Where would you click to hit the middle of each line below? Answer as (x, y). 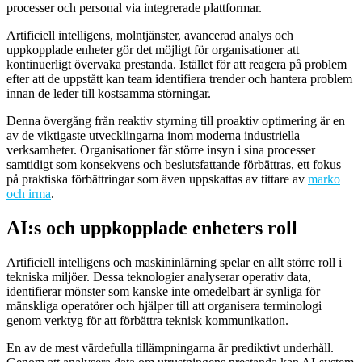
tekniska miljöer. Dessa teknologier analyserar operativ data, (159, 276)
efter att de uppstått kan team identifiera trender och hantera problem (179, 78)
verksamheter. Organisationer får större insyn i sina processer (161, 149)
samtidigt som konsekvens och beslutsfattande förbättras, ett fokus (174, 164)
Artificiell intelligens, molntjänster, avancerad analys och (150, 35)
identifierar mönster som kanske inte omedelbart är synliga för (163, 291)
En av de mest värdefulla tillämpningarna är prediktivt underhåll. (170, 347)
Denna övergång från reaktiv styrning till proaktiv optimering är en (176, 120)
